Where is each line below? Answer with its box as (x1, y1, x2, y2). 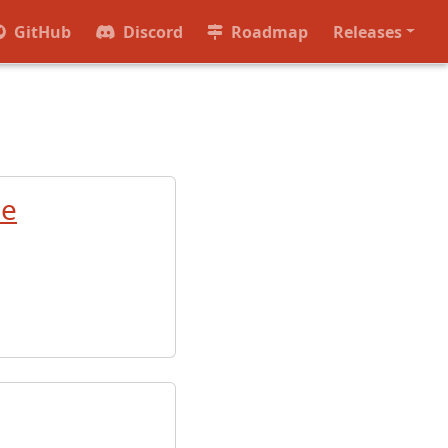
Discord (123, 20, 183, 43)
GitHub (14, 20, 71, 43)
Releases (332, 20, 402, 43)
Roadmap (231, 20, 308, 43)
